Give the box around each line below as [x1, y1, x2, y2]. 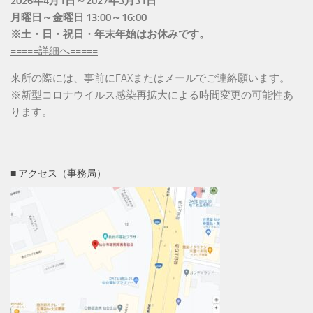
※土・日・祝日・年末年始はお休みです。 [10, 27, 210, 41]
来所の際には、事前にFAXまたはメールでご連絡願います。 [10, 71, 290, 85]
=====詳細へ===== [10, 44, 98, 57]
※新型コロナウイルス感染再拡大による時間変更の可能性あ [10, 88, 293, 101]
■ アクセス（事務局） [10, 167, 106, 180]
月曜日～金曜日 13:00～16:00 [10, 10, 147, 24]
